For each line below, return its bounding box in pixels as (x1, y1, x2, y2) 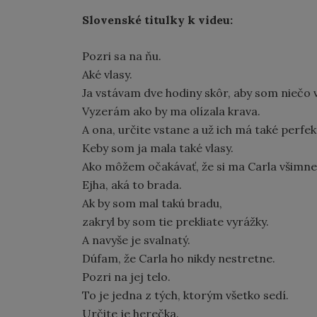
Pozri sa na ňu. (82, 49, 161, 63)
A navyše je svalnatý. (82, 233, 190, 247)
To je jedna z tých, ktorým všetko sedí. (82, 288, 289, 302)
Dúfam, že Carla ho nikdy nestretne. (82, 251, 275, 265)
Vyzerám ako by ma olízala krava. (82, 104, 260, 118)
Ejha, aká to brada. (82, 178, 182, 192)
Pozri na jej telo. (82, 270, 171, 284)
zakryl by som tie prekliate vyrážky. (82, 214, 269, 229)
